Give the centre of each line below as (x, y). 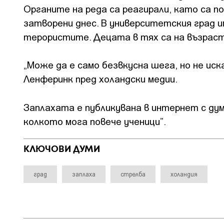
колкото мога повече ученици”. (95, 121)
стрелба (133, 174)
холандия (184, 174)
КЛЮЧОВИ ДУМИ (62, 149)
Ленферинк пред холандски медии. (100, 79)
